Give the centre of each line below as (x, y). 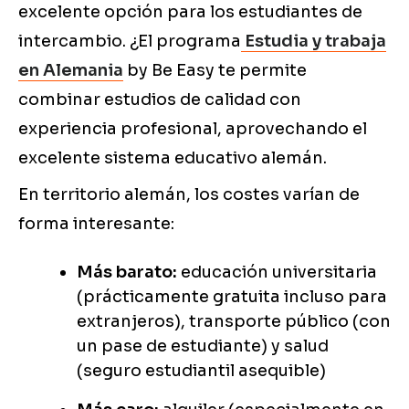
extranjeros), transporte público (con (234, 322)
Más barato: (127, 273)
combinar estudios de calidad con (160, 100)
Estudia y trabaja (315, 42)
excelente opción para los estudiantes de (190, 12)
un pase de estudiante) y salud (203, 346)
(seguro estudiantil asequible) (201, 371)
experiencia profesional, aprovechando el (193, 129)
